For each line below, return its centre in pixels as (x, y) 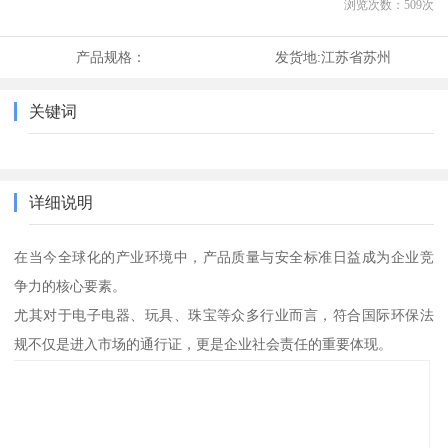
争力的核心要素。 (70, 286)
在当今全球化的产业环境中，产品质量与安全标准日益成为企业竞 (224, 257)
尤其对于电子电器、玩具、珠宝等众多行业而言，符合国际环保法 (224, 315)
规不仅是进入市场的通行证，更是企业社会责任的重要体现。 (203, 344)
